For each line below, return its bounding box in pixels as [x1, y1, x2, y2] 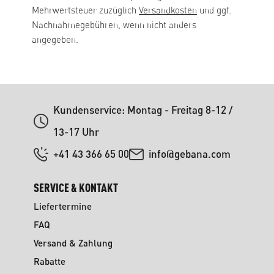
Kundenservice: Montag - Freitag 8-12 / [53, 103, 232, 116]
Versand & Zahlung [33, 237, 113, 248]
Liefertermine [33, 201, 92, 212]
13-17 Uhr [53, 125, 99, 138]
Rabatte [33, 256, 65, 267]
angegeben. [32, 34, 78, 45]
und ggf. [197, 4, 231, 16]
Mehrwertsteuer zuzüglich [32, 4, 139, 16]
